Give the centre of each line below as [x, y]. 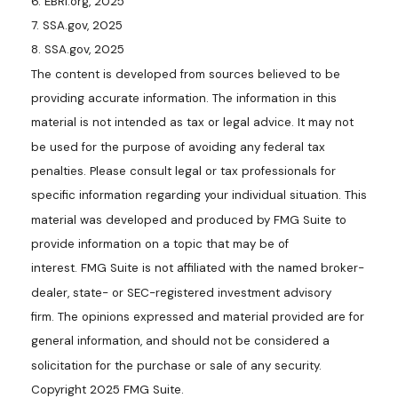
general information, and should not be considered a [180, 341]
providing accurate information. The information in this [184, 98]
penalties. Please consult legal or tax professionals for [183, 171]
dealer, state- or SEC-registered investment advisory [181, 292]
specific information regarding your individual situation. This [199, 195]
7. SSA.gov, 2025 [77, 25]
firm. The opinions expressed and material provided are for [198, 316]
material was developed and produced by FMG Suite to [189, 219]
